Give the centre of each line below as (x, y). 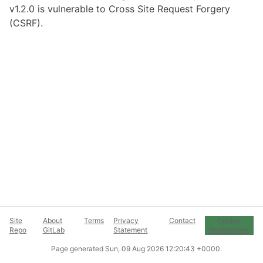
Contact (182, 220)
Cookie (229, 220)
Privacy (126, 220)
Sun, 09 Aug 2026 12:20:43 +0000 (162, 249)
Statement (131, 230)
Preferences (229, 230)
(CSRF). (26, 23)
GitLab (53, 230)
